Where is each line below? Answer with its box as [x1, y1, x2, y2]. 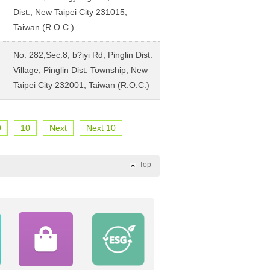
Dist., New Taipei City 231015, [13, 7, 127, 17]
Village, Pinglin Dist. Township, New [13, 64, 148, 75]
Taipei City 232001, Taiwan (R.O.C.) [13, 80, 149, 90]
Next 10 [86, 122, 116, 133]
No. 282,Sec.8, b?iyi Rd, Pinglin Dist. [13, 49, 152, 60]
